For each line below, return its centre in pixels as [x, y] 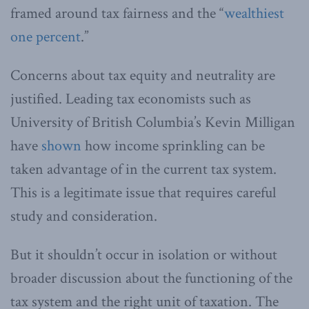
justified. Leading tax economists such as [131, 99]
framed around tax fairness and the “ [117, 13]
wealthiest [254, 13]
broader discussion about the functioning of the [151, 278]
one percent [46, 37]
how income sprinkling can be [173, 146]
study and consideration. [84, 216]
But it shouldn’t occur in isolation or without [144, 255]
